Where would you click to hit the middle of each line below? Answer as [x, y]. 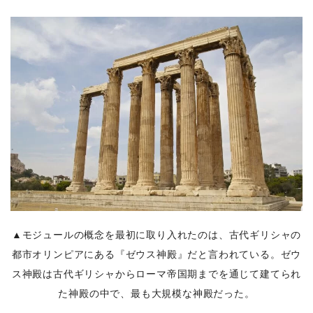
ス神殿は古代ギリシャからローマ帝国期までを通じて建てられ [156, 274]
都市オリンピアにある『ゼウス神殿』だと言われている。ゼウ [156, 255]
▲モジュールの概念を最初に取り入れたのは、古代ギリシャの [156, 235]
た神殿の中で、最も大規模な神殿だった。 [156, 294]
